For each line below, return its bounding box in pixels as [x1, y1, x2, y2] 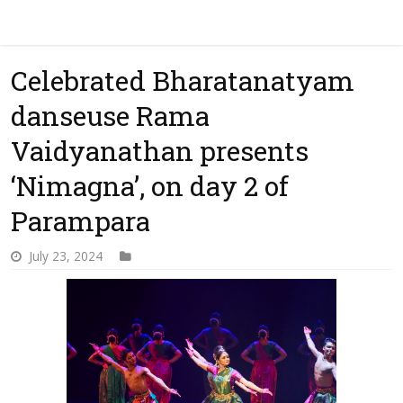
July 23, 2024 [29, 246, 103, 264]
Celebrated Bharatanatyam [11, 62, 355, 98]
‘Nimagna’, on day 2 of [11, 167, 290, 203]
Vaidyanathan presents [11, 132, 309, 168]
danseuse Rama [11, 97, 210, 133]
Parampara [11, 202, 151, 238]
